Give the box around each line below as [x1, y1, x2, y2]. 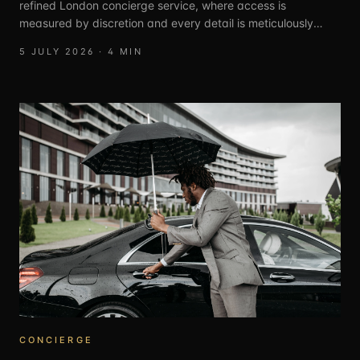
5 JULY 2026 [19, 45, 95, 57]
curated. [19, 33, 64, 47]
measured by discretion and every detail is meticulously [19, 15, 313, 30]
